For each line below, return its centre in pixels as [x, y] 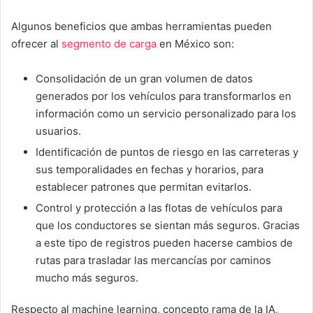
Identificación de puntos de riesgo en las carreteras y [167, 152]
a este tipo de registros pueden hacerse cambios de [164, 242]
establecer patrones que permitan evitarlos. [144, 187]
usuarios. [58, 131]
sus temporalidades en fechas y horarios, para [150, 169]
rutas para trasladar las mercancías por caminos [153, 260]
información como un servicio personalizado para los [166, 113]
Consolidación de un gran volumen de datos [144, 78]
